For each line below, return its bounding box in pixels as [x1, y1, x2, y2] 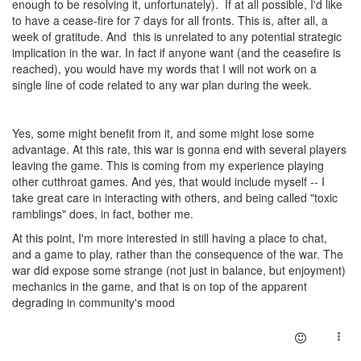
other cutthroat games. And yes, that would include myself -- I [12, 173, 325, 190]
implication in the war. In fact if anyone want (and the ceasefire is [12, 44, 341, 61]
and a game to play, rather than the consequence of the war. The [12, 246, 343, 263]
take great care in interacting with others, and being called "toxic [12, 189, 338, 206]
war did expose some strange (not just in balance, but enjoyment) [12, 262, 346, 279]
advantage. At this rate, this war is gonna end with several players [12, 141, 346, 158]
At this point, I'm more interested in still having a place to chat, [12, 230, 327, 247]
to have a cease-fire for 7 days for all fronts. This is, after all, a [12, 12, 328, 29]
